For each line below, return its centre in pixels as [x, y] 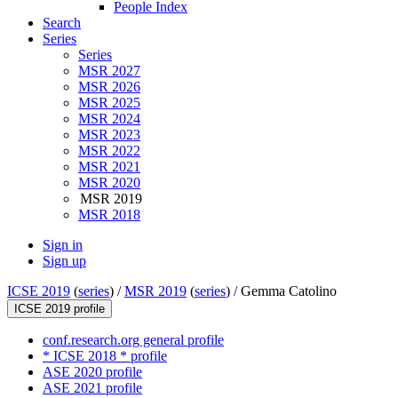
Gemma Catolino [289, 291]
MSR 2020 [109, 183]
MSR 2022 [109, 151]
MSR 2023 [109, 135]
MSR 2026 [109, 87]
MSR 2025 [109, 103]
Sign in [63, 245]
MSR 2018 [109, 215]
